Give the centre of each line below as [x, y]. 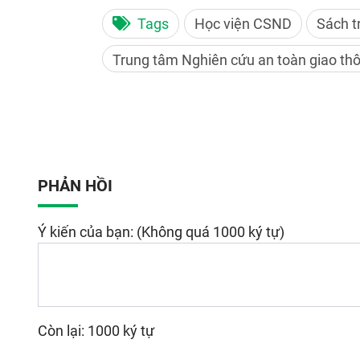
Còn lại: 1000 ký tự [96, 331]
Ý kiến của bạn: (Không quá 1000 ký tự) [161, 232]
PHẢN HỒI [75, 186]
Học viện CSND [243, 24]
